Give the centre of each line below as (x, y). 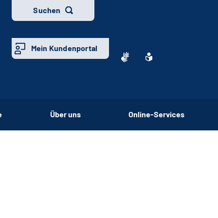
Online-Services (156, 114)
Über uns (65, 114)
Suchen (47, 10)
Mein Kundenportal (64, 48)
